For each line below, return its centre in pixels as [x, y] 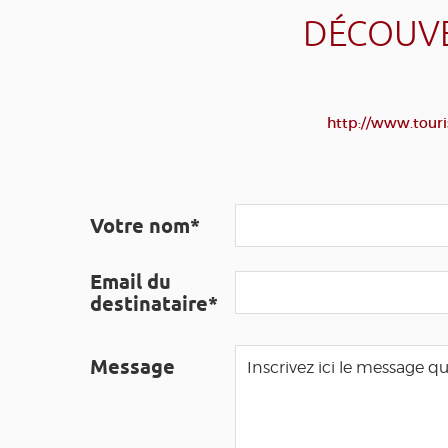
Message [132, 367]
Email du [130, 282]
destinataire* [154, 304]
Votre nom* [145, 226]
